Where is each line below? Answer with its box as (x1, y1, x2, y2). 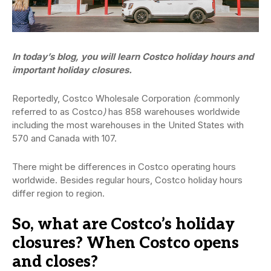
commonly (196, 93, 240, 105)
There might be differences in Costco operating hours (12, 161, 236, 173)
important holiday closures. (12, 64, 132, 76)
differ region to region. (12, 188, 105, 200)
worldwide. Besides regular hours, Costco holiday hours (12, 174, 243, 186)
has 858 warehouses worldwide (106, 106, 240, 118)
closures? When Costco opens (12, 233, 239, 253)
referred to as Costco (12, 106, 103, 118)
